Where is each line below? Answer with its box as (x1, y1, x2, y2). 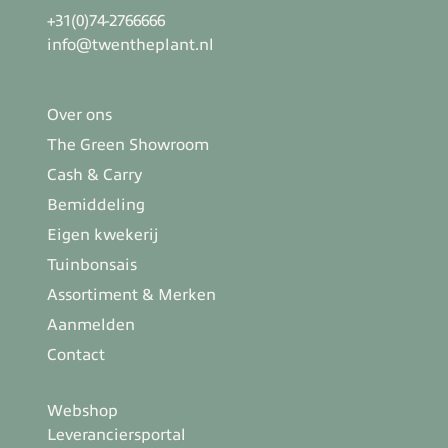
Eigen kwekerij (47, 225, 159, 244)
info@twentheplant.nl (47, 35, 214, 54)
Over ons (47, 105, 112, 124)
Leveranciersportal (47, 425, 186, 444)
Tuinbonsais (47, 255, 137, 274)
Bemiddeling (47, 195, 145, 214)
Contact (47, 345, 105, 364)
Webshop (47, 401, 118, 420)
